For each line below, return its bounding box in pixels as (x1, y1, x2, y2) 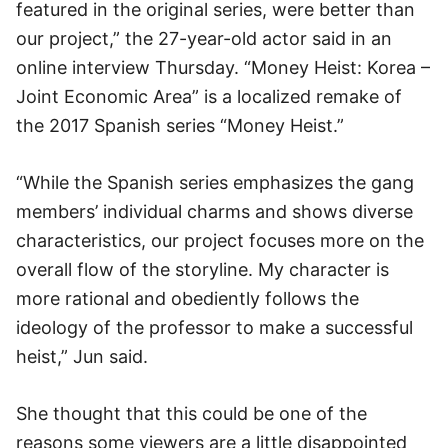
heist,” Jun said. (16, 346, 148, 367)
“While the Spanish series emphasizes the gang (16, 172, 414, 193)
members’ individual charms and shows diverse (16, 201, 413, 222)
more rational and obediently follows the (16, 288, 359, 309)
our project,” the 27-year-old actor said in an (16, 28, 392, 49)
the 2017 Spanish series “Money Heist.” (16, 115, 344, 136)
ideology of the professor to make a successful (16, 317, 413, 338)
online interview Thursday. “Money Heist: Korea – (16, 57, 430, 78)
